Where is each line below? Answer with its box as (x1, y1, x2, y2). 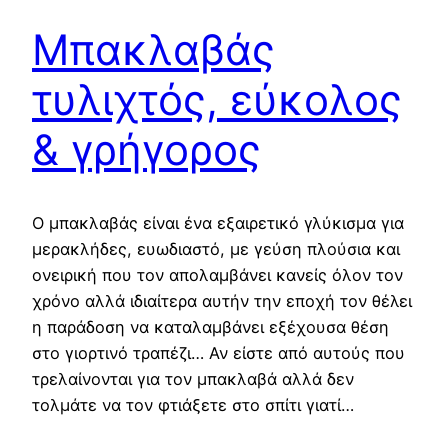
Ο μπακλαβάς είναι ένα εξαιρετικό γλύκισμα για (32, 212, 404, 233)
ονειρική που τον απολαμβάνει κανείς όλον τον (32, 264, 403, 285)
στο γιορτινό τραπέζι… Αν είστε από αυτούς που (32, 342, 405, 363)
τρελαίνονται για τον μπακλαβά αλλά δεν (32, 368, 354, 389)
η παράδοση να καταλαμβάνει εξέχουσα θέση (32, 316, 389, 337)
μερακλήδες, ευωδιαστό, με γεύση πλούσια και (32, 238, 400, 259)
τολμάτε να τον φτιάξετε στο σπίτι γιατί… (32, 394, 354, 415)
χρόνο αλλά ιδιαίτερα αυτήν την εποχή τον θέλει (32, 290, 412, 311)
